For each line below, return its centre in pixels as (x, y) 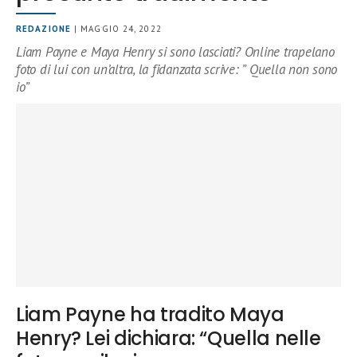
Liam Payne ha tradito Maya (150, 314)
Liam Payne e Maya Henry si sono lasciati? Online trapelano (175, 52)
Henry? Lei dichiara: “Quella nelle (169, 338)
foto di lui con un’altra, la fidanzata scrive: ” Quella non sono (177, 70)
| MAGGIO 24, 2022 (116, 29)
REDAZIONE (43, 29)
